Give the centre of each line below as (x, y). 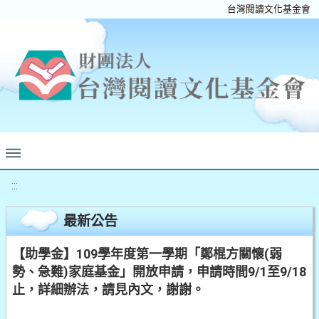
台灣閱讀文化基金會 (269, 9)
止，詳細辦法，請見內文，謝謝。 (108, 289)
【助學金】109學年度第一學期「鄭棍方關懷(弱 (147, 254)
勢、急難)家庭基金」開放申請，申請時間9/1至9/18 (159, 272)
